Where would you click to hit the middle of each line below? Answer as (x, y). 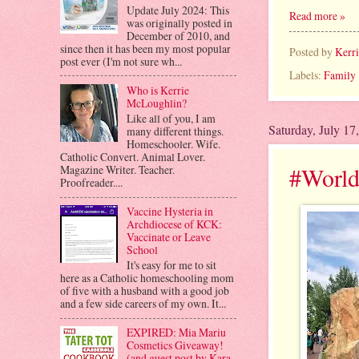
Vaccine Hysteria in (169, 212)
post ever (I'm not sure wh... (121, 61)
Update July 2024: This (177, 10)
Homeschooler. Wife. (173, 143)
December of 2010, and (178, 35)
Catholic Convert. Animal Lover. (133, 156)
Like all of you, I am (171, 118)
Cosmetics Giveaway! (175, 345)
